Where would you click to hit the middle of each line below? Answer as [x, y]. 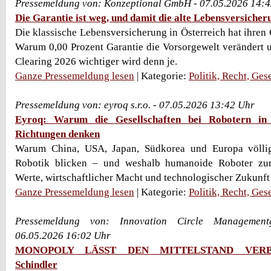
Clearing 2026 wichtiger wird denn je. [96, 61]
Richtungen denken [57, 134]
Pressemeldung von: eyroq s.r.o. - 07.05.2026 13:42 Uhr [135, 105]
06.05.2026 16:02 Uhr [63, 236]
